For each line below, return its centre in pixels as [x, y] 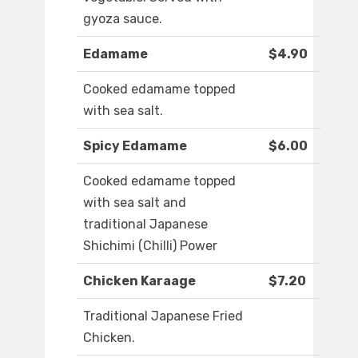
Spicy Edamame [135, 146]
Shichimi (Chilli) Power [150, 246]
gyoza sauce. [123, 19]
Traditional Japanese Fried [163, 316]
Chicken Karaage [139, 281]
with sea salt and [135, 203]
